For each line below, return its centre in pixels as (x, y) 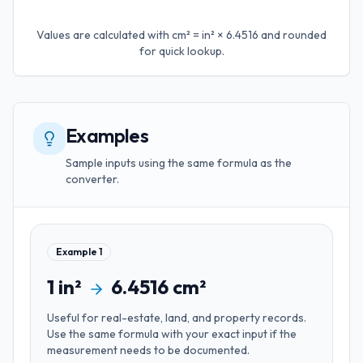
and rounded (293, 35)
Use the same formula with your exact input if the (172, 334)
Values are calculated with (104, 35)
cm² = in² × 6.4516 (215, 35)
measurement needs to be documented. (148, 350)
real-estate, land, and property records (203, 318)
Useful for (74, 318)
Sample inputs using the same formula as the (179, 163)
